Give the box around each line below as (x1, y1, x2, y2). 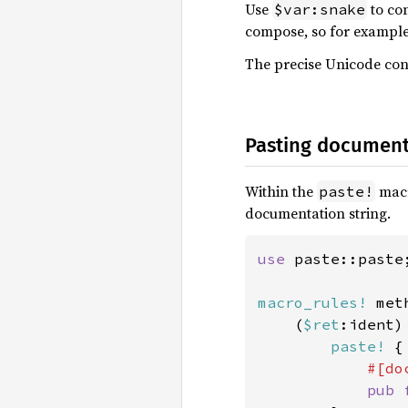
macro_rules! (258, 293, 367, 311)
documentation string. (245, 203, 391, 223)
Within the (245, 181, 317, 201)
